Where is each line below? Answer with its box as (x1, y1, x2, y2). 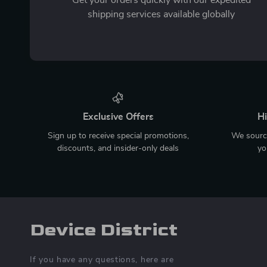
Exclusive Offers (82, 111, 154, 122)
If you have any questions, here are (30, 255, 174, 264)
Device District (30, 219, 178, 241)
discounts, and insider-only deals (57, 144, 179, 153)
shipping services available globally (88, 9, 235, 19)
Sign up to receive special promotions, (47, 131, 189, 140)
